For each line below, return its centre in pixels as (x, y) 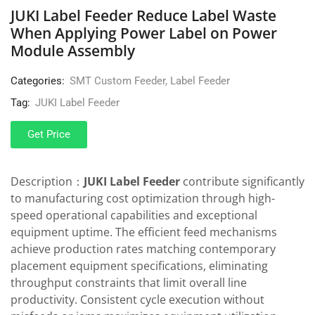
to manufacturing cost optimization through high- (143, 199)
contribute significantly (242, 182)
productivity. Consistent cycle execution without (137, 300)
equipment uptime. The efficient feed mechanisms (144, 232)
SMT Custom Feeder (117, 81)
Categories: (38, 81)
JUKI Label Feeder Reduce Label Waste (143, 16)
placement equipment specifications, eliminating (139, 266)
